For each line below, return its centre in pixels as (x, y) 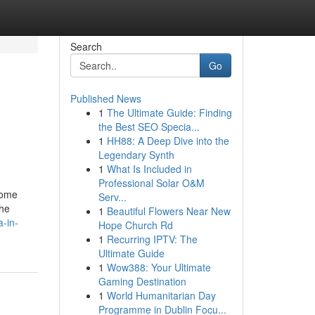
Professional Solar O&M (151, 183)
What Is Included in (149, 169)
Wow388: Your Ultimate (159, 267)
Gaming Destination (142, 281)
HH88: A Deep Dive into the (168, 141)
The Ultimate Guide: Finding (169, 112)
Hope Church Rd (135, 225)
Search (86, 46)
